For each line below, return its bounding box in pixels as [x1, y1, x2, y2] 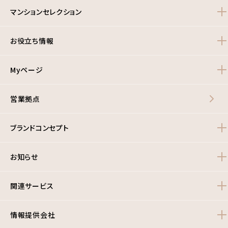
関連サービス [10, 181, 54, 191]
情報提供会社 [10, 210, 55, 220]
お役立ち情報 [10, 36, 54, 46]
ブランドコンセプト [10, 123, 69, 133]
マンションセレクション [10, 7, 82, 17]
